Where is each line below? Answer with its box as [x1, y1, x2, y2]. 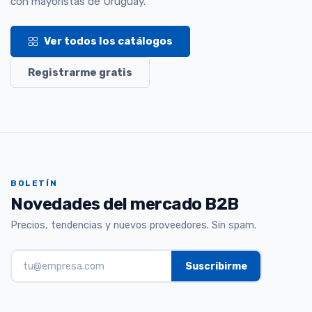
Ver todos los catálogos [44, 35, 173, 48]
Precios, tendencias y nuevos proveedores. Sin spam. [10, 219, 256, 232]
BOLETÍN [10, 178, 58, 189]
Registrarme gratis [28, 66, 132, 79]
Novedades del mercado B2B [10, 194, 239, 214]
